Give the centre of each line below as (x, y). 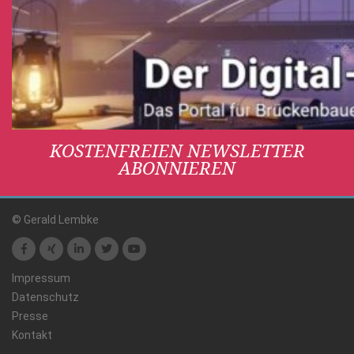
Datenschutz (45, 297)
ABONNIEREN (177, 167)
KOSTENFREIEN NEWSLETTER (177, 150)
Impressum (41, 278)
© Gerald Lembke (55, 219)
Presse (30, 316)
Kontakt (32, 335)
